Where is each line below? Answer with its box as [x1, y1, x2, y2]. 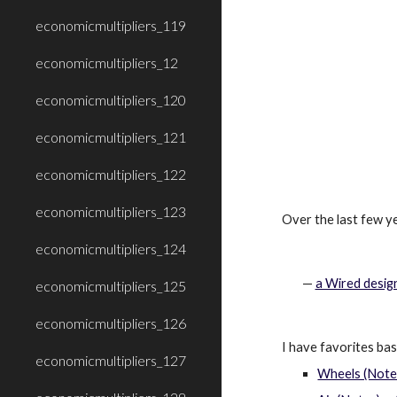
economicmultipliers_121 [35, 128, 186, 145]
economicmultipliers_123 [35, 203, 186, 220]
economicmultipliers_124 [35, 240, 186, 257]
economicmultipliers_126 [35, 315, 186, 331]
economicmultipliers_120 [35, 91, 186, 108]
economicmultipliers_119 [35, 17, 186, 34]
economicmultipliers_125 [35, 277, 186, 294]
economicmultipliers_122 [35, 166, 186, 183]
